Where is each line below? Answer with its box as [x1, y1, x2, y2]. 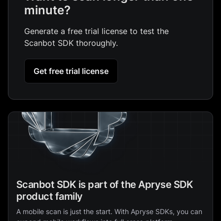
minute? [24, 2, 71, 17]
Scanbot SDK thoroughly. [24, 37, 118, 48]
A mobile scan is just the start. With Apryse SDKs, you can [16, 207, 202, 216]
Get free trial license [34, 66, 109, 76]
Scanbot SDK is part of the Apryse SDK [16, 178, 193, 190]
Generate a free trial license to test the [24, 26, 169, 36]
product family [16, 190, 83, 202]
